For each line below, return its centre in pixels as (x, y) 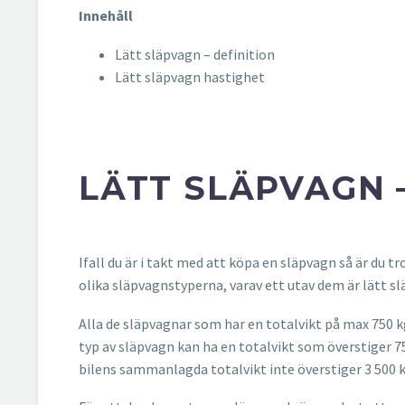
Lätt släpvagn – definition (195, 54)
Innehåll (106, 16)
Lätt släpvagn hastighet (190, 76)
